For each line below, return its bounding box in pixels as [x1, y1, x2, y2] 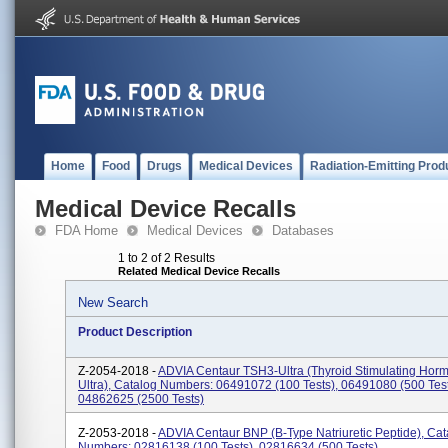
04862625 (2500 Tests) [78, 392, 204, 406]
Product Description [78, 325, 192, 339]
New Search [78, 295, 148, 310]
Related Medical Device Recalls [118, 265, 280, 277]
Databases [272, 223, 334, 238]
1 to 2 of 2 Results [118, 251, 215, 265]
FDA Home [55, 223, 118, 238]
